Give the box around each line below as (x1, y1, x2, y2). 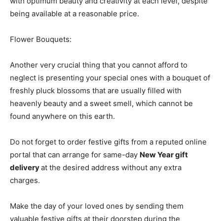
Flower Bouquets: (10, 35, 72, 44)
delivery (10, 163, 41, 173)
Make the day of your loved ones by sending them (10, 201, 184, 211)
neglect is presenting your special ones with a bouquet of (10, 73, 210, 83)
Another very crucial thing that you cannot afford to (10, 60, 187, 70)
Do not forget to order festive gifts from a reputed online (10, 137, 207, 147)
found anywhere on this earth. (10, 111, 115, 121)
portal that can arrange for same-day (10, 150, 140, 160)
